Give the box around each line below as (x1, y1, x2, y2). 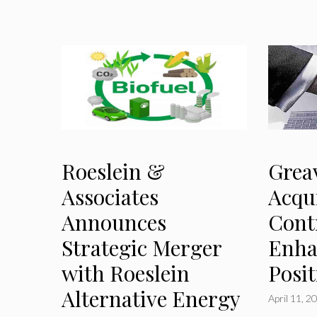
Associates (62, 183, 158, 212)
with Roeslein (62, 259, 190, 288)
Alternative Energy (62, 284, 241, 313)
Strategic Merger (62, 234, 221, 263)
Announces (62, 208, 166, 237)
